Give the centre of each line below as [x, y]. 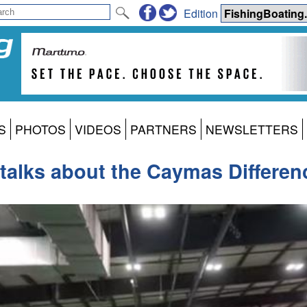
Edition [202, 13]
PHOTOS [40, 130]
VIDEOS [98, 130]
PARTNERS [163, 130]
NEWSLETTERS [252, 130]
